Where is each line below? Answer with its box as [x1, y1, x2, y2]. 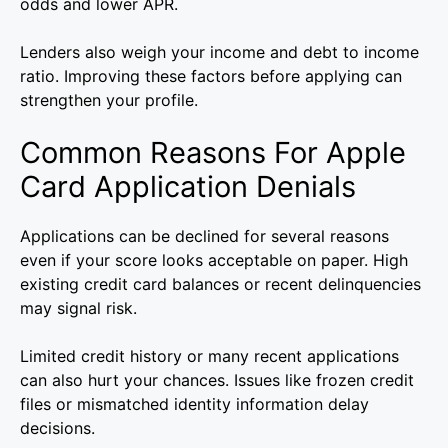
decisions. [20, 418, 95, 439]
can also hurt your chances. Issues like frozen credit [20, 370, 414, 391]
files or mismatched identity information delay [20, 394, 369, 415]
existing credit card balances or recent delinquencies [20, 274, 421, 295]
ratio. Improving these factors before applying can [20, 66, 402, 87]
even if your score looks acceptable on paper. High [20, 250, 408, 271]
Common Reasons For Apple [20, 135, 406, 171]
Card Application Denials [20, 169, 356, 205]
